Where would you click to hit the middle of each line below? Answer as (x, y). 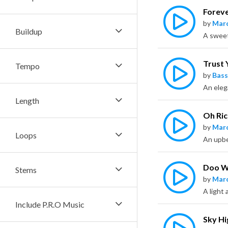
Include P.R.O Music (50, 204)
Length (27, 101)
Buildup (29, 31)
